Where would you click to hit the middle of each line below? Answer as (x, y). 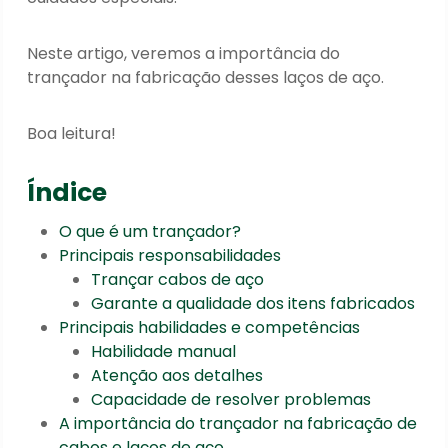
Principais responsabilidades (170, 256)
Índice (67, 192)
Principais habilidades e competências (210, 328)
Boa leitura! (72, 133)
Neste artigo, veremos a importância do (184, 53)
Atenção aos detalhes (177, 376)
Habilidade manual (164, 352)
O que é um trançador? (150, 232)
